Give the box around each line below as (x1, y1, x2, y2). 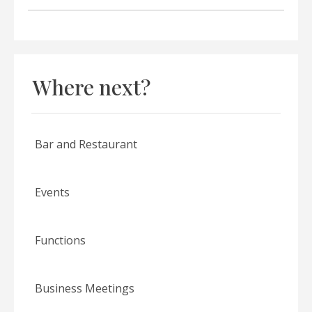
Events (35, 185, 70, 201)
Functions (35, 233, 86, 249)
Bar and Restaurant (35, 136, 137, 153)
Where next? (33, 73, 150, 102)
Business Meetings (35, 281, 134, 297)
